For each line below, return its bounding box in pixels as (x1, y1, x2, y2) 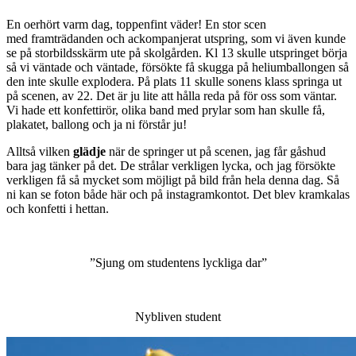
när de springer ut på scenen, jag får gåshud (106, 145, 326, 159)
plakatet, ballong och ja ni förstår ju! (6, 118, 187, 132)
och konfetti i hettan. (6, 202, 109, 216)
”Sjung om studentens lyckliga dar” (89, 256, 267, 270)
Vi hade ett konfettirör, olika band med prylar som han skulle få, (6, 103, 325, 118)
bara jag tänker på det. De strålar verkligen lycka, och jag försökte (6, 159, 335, 173)
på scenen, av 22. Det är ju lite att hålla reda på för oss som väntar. (6, 89, 337, 103)
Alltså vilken (6, 145, 73, 159)
